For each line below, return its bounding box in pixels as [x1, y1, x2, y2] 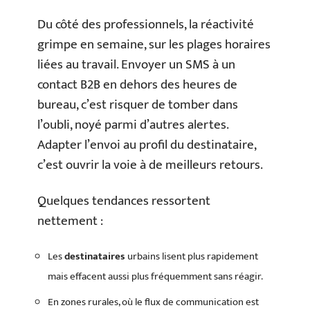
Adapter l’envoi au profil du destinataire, [37, 134, 256, 156]
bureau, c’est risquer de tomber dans [37, 94, 238, 116]
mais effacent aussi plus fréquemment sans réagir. [48, 268, 263, 285]
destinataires [64, 248, 125, 265]
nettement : [37, 210, 103, 232]
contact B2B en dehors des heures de [37, 74, 237, 95]
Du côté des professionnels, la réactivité [37, 14, 254, 35]
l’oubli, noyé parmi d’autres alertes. [37, 114, 228, 136]
